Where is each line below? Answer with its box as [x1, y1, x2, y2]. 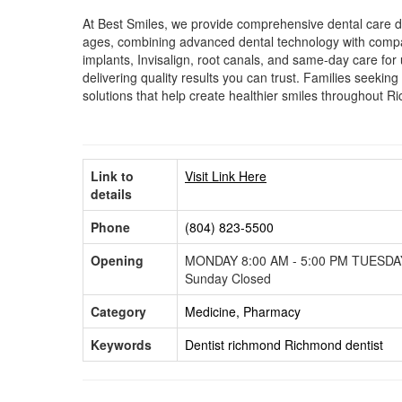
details [91, 184, 132, 203]
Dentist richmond [185, 335, 281, 354]
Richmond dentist [284, 335, 383, 354]
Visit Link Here [185, 166, 267, 185]
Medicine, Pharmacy [185, 301, 301, 320]
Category [91, 301, 146, 320]
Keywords [91, 335, 152, 354]
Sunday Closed [185, 268, 271, 287]
